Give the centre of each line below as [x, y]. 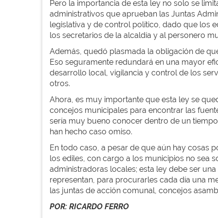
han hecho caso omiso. [91, 131]
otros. [60, 83]
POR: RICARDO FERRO [89, 206]
